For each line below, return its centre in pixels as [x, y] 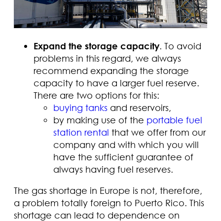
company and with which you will [126, 144]
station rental [81, 132]
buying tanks [80, 107]
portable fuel [174, 120]
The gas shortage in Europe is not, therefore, [108, 190]
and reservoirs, [139, 107]
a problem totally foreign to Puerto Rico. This [109, 203]
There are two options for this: [96, 95]
